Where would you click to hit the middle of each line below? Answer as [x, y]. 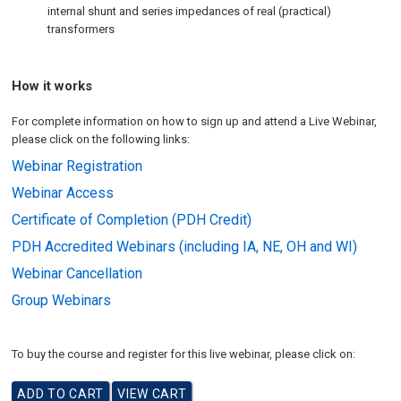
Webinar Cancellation [77, 273]
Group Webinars [62, 300]
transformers [81, 29]
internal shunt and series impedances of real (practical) [190, 11]
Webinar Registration [77, 166]
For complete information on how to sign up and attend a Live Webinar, [195, 121]
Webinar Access [63, 193]
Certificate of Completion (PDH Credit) [132, 220]
